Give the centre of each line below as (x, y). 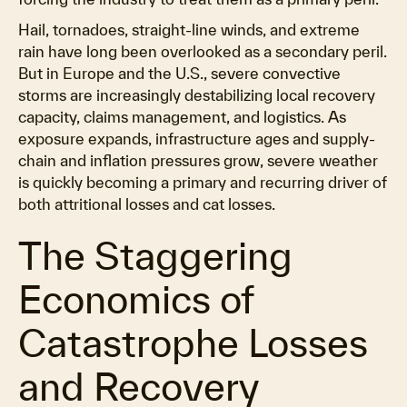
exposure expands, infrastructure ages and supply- (197, 139)
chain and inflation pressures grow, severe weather (198, 160)
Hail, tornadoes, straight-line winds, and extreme (189, 30)
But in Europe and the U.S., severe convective (179, 73)
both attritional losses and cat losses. (147, 204)
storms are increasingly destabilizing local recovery (197, 95)
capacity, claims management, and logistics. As (182, 117)
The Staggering (155, 255)
